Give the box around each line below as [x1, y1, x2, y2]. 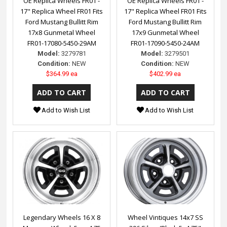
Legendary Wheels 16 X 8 [23, 213, 100, 222]
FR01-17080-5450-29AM [27, 38, 96, 48]
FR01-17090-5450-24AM [131, 38, 200, 48]
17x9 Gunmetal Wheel [131, 27, 199, 37]
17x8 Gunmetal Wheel [28, 27, 96, 37]
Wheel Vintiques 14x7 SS [127, 213, 203, 222]
